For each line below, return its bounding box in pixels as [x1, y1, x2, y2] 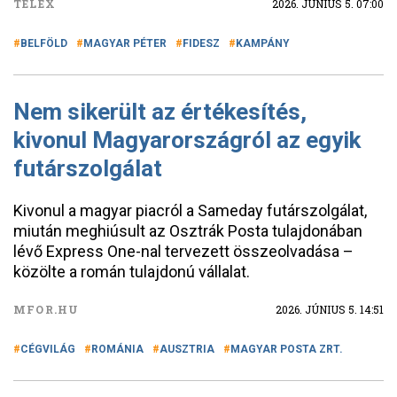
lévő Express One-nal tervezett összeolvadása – [13, 242, 354, 261]
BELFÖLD [20, 37, 67, 50]
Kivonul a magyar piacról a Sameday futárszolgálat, [13, 201, 367, 220]
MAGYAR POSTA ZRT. [230, 343, 343, 355]
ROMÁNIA [91, 343, 144, 355]
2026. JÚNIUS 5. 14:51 [276, 302, 384, 316]
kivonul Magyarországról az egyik [13, 127, 361, 153]
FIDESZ [183, 37, 220, 50]
